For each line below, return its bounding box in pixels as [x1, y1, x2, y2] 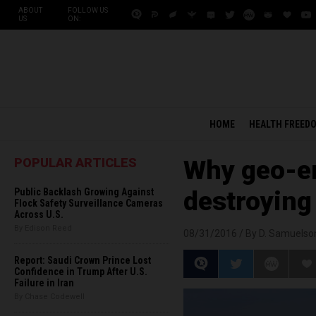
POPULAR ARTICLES [14, 155, 137, 170]
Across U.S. [14, 209, 63, 220]
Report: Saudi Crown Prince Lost [14, 255, 151, 266]
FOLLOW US [68, 6, 108, 14]
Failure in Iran [14, 277, 74, 288]
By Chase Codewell [14, 292, 85, 301]
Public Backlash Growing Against [14, 186, 154, 197]
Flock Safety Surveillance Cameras [14, 197, 163, 209]
